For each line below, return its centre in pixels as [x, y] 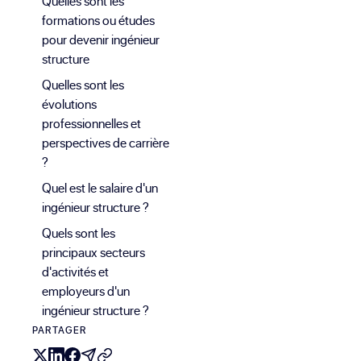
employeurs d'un [86, 291]
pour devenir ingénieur [101, 40]
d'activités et [75, 272]
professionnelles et [91, 124]
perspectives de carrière [106, 143]
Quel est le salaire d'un [100, 188]
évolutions [69, 104]
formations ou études [98, 21]
